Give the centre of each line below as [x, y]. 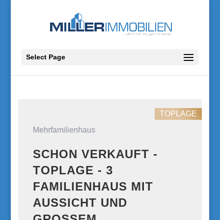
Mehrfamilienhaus [64, 130]
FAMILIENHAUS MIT [93, 186]
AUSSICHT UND [80, 203]
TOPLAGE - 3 [73, 170]
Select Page [45, 57]
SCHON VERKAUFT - [96, 154]
